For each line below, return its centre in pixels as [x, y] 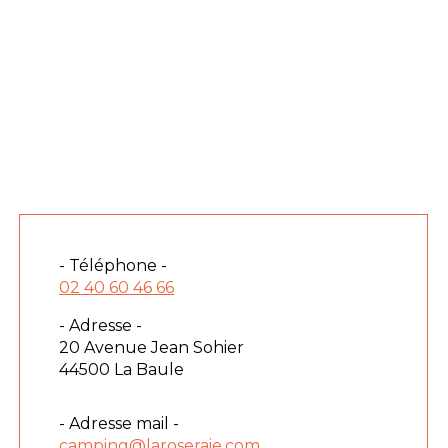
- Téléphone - [113, 265]
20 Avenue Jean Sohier [152, 347]
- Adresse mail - [119, 423]
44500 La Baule [122, 369]
